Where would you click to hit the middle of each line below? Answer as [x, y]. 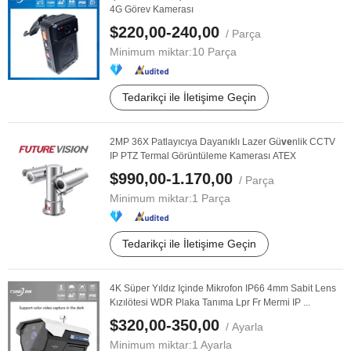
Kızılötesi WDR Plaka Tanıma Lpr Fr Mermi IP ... [210, 302]
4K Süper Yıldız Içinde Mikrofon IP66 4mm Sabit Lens [223, 288]
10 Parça [214, 52]
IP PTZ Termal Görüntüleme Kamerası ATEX [203, 156]
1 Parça [211, 198]
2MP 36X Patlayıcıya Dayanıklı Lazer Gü [195, 142]
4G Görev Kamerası [152, 9]
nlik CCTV [314, 142]
